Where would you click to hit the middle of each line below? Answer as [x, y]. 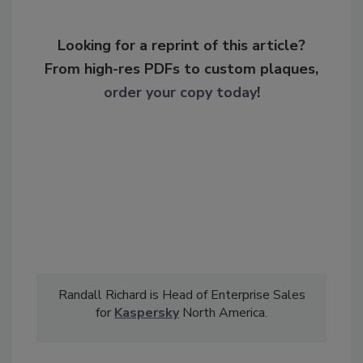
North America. [223, 313]
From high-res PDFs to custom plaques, [181, 69]
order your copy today [180, 93]
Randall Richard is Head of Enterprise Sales [181, 295]
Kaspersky [147, 313]
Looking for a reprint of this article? [181, 46]
